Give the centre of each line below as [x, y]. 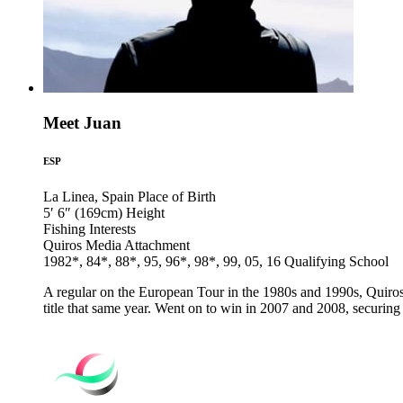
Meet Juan [82, 123]
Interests [112, 229]
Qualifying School [336, 261]
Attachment [157, 245]
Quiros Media [82, 245]
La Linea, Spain [89, 197]
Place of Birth [177, 197]
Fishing [64, 229]
